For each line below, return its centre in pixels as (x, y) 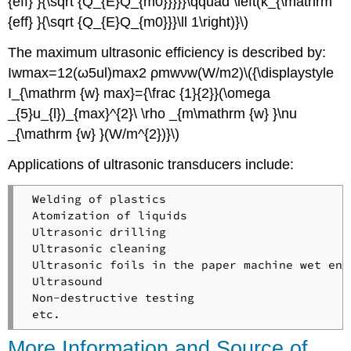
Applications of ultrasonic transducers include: (151, 164)
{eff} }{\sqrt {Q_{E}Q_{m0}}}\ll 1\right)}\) (128, 22)
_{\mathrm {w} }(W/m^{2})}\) (94, 134)
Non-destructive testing (109, 298)
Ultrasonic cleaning (95, 249)
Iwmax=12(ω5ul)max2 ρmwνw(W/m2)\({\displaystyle (171, 72)
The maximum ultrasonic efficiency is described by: (167, 52)
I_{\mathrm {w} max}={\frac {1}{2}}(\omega (139, 93)
